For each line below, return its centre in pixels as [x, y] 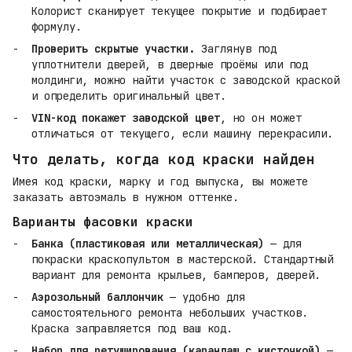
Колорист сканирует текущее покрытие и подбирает [179, 11]
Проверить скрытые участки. [113, 48]
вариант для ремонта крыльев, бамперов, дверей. [176, 275]
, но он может [261, 118]
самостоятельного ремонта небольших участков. [170, 313]
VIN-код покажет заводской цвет [126, 118]
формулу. [57, 26]
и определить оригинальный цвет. [129, 95]
